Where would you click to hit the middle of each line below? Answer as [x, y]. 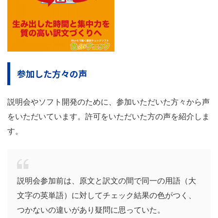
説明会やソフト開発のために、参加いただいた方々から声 [109, 102]
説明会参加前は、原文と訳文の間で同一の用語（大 [107, 181]
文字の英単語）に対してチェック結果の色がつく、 [107, 196]
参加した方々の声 [52, 74]
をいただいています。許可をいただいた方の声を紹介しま [109, 117]
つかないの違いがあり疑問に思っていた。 [91, 210]
